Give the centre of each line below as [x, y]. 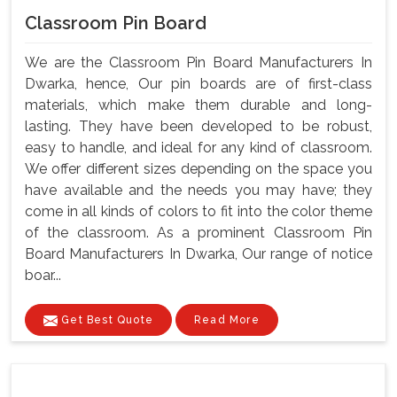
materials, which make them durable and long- [198, 105]
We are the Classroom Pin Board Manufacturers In [198, 63]
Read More [227, 320]
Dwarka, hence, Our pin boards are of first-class [198, 84]
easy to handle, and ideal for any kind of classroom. [198, 148]
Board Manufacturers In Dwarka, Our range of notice [198, 254]
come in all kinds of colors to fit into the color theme [198, 212]
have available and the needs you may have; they [198, 191]
